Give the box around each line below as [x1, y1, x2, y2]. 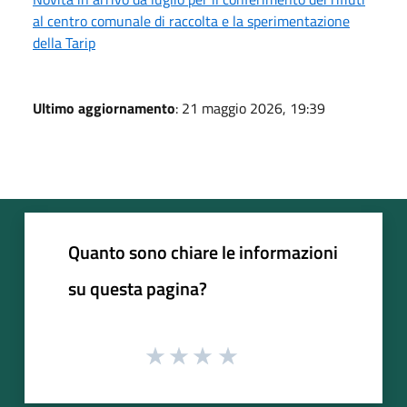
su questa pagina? [68, 273, 207, 303]
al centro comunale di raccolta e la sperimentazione [33, 9, 350, 32]
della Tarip [33, 31, 95, 54]
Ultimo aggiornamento [33, 96, 175, 119]
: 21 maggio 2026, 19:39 [175, 96, 325, 119]
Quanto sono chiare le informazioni [68, 237, 338, 266]
